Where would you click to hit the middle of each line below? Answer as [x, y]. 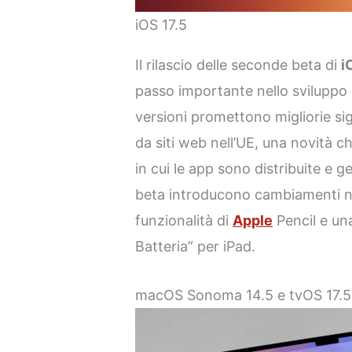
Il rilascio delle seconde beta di [238, 65]
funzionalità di [184, 221]
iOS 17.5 [161, 25]
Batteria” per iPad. [196, 247]
